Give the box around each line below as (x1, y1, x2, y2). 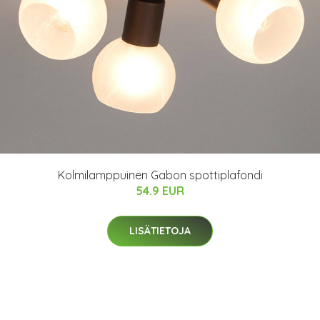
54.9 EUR (136, 184, 184, 198)
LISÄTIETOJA (129, 224, 191, 237)
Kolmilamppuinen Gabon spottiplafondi (57, 168, 263, 182)
